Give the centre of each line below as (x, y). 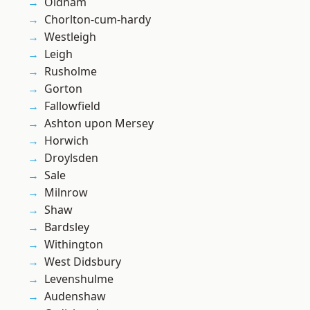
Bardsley (67, 227)
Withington (74, 245)
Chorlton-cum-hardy (98, 20)
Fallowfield (72, 106)
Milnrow (66, 193)
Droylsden (71, 158)
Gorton (63, 89)
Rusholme (71, 72)
